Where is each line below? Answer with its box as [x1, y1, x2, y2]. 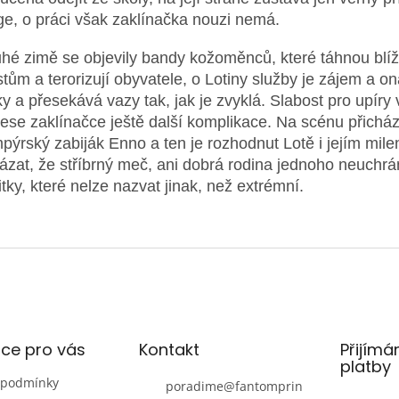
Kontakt [138, 338, 199, 361]
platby [339, 354, 391, 378]
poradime [165, 377, 224, 395]
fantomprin [234, 377, 303, 395]
